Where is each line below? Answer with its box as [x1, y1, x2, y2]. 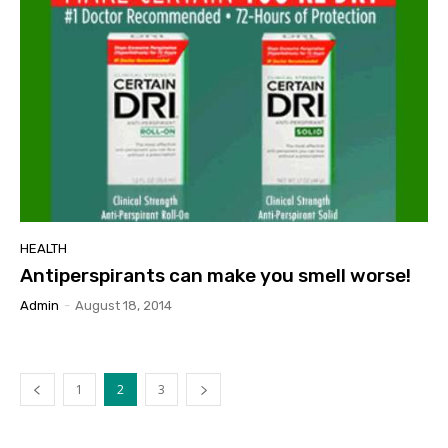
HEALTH [20, 241, 67, 257]
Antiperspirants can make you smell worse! [20, 264, 411, 288]
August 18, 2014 [75, 298, 172, 314]
